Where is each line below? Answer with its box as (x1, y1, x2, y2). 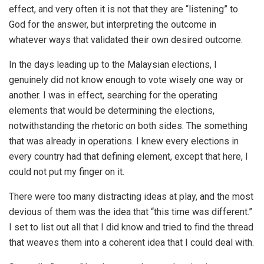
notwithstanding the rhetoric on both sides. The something (9, 120, 247, 131)
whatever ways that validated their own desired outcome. (9, 34, 243, 45)
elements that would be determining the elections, (9, 105, 214, 116)
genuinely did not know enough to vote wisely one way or (9, 74, 243, 85)
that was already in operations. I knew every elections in (9, 136, 239, 147)
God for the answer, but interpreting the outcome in (9, 19, 216, 30)
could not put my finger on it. (9, 166, 124, 177)
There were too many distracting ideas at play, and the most (9, 191, 253, 202)
